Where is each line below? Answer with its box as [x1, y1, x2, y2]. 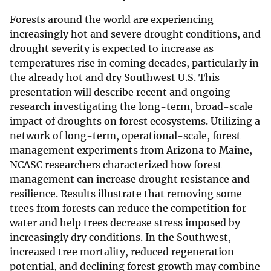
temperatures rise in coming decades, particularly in [10, 56, 259, 69]
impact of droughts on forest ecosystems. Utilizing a [10, 114, 260, 127]
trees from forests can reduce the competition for [10, 201, 246, 214]
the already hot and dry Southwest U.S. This [10, 71, 220, 83]
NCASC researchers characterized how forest [10, 158, 222, 171]
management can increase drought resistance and [10, 172, 250, 185]
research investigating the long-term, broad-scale [10, 100, 253, 113]
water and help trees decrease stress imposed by [10, 216, 240, 229]
